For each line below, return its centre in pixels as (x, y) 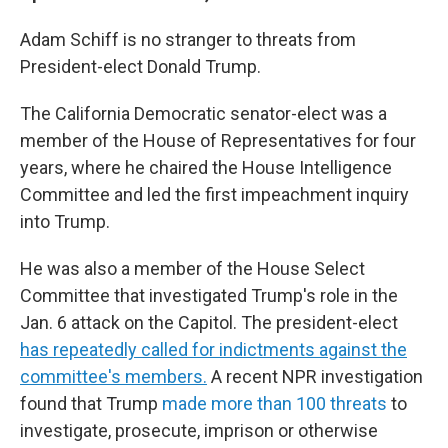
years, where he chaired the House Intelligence (206, 167)
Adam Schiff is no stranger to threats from (188, 39)
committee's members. (113, 376)
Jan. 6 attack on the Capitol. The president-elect (209, 322)
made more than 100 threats (274, 403)
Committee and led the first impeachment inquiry (214, 194)
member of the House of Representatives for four (218, 140)
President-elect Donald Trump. (140, 66)
